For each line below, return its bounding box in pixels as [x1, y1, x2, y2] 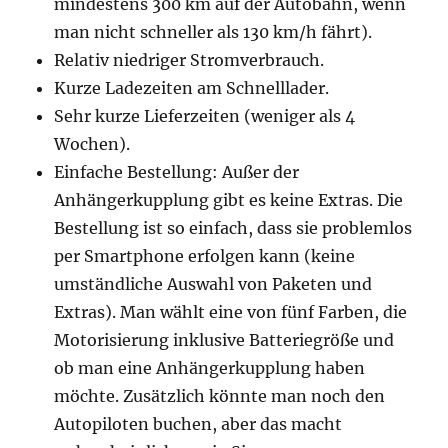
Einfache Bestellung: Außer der [54, 162, 300, 182]
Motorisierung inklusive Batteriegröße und [54, 330, 395, 350]
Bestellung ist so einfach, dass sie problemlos [54, 218, 413, 238]
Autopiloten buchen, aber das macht [54, 414, 343, 434]
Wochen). [54, 134, 131, 154]
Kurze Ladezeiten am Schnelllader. [54, 78, 330, 98]
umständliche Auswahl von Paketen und [54, 274, 373, 294]
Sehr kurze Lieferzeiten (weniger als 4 [54, 106, 356, 126]
